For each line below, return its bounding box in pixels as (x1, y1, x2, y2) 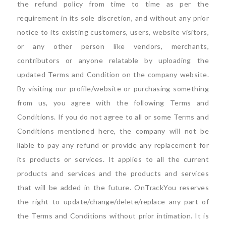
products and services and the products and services (17, 168, 209, 178)
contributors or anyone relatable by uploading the (17, 55, 209, 65)
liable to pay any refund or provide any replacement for (17, 140, 209, 149)
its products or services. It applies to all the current (17, 154, 209, 163)
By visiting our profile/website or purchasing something (17, 84, 209, 93)
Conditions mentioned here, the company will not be (17, 126, 209, 135)
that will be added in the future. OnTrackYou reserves (17, 183, 209, 192)
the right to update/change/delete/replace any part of (17, 197, 209, 206)
